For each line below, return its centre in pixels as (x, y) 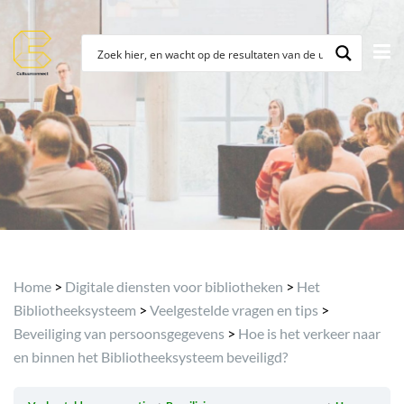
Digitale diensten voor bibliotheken (174, 286)
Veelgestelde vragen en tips (234, 310)
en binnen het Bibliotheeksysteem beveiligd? (151, 357)
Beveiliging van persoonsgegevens (119, 333)
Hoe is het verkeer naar (309, 333)
